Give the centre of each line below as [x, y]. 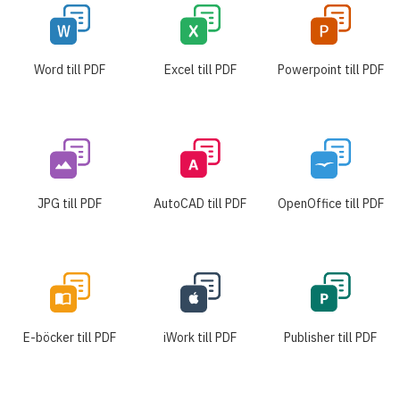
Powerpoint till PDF [330, 69]
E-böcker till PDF [70, 337]
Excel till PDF [200, 69]
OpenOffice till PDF [330, 203]
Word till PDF [70, 69]
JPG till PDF [70, 203]
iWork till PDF [200, 337]
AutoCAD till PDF [200, 203]
